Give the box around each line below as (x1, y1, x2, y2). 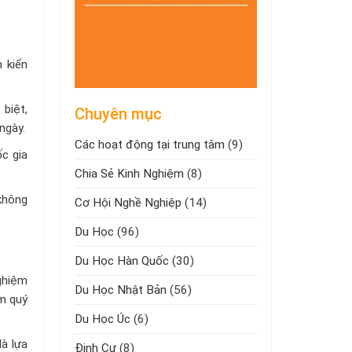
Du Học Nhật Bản (75, 282, 167, 297)
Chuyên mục (75, 104, 162, 123)
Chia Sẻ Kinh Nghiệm (75, 166, 184, 181)
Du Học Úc (75, 311, 130, 326)
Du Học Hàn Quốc (75, 253, 169, 268)
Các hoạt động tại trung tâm (75, 137, 225, 152)
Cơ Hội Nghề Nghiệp (75, 195, 181, 210)
